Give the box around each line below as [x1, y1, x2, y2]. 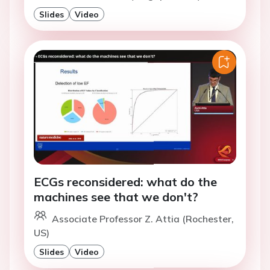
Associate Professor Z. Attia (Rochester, [52, 212, 234, 225]
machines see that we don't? [34, 189, 198, 204]
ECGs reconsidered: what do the [34, 174, 217, 189]
